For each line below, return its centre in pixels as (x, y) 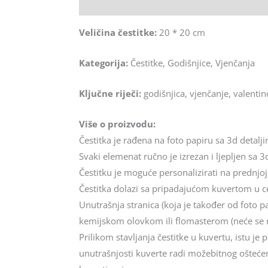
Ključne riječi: (110, 93)
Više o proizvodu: (117, 124)
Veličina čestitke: (118, 32)
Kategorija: (103, 63)
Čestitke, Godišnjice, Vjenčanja (191, 63)
